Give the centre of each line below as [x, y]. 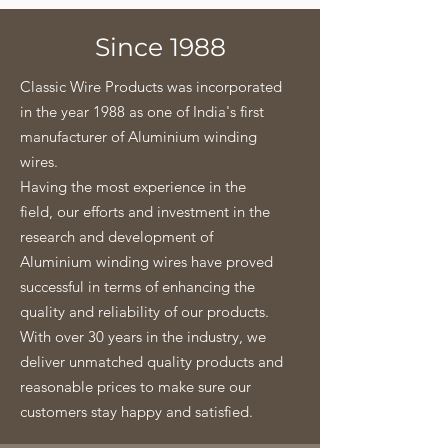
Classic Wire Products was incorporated [151, 86]
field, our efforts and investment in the [145, 211]
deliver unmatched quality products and [151, 361]
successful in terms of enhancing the [137, 286]
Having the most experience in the [133, 186]
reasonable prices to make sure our [135, 386]
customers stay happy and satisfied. [136, 411]
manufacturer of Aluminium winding [138, 136]
